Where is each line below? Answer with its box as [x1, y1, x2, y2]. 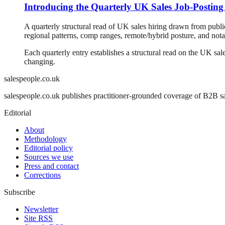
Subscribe [4, 187, 35, 196]
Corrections [24, 170, 61, 179]
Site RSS [24, 213, 53, 222]
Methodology [24, 134, 67, 143]
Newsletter [24, 204, 58, 213]
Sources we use [24, 152, 73, 161]
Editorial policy [24, 143, 73, 152]
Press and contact [24, 161, 79, 170]
